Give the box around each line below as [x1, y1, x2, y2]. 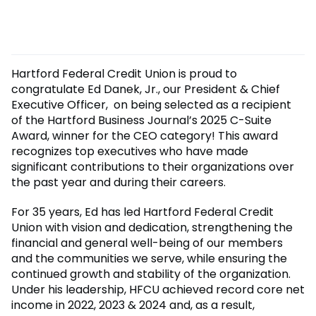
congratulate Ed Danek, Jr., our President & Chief [11, 80, 280, 97]
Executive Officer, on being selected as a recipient [11, 96, 291, 113]
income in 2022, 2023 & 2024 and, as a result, [11, 296, 255, 313]
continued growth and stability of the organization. [11, 265, 291, 282]
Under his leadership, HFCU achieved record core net [11, 281, 305, 298]
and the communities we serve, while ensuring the [11, 250, 287, 267]
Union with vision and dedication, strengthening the [11, 219, 293, 236]
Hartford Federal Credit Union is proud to [11, 65, 237, 82]
